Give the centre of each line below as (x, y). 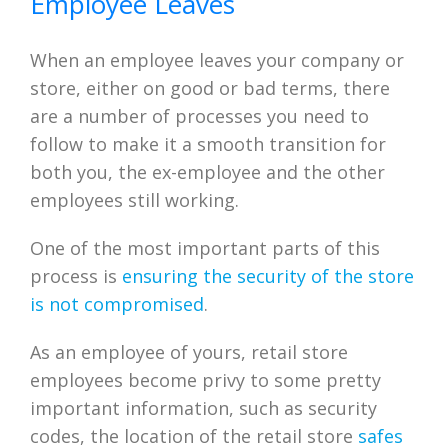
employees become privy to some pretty (205, 379)
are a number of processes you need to (199, 115)
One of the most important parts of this (205, 247)
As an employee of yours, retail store (189, 351)
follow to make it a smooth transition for (208, 143)
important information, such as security (203, 407)
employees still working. (134, 199)
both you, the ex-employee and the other (207, 171)
